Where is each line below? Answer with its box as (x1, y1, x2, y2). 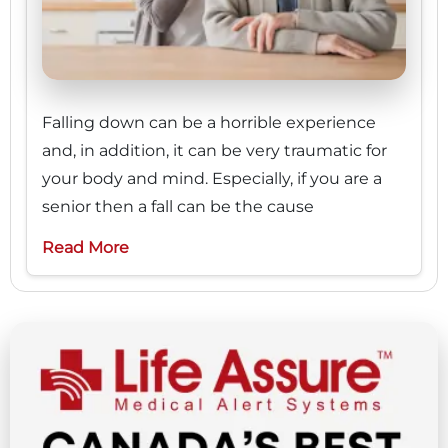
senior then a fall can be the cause (42, 196, 314, 216)
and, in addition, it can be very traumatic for (42, 140, 387, 160)
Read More (42, 237, 129, 257)
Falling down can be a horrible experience (42, 112, 376, 132)
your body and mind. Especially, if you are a (42, 168, 382, 188)
